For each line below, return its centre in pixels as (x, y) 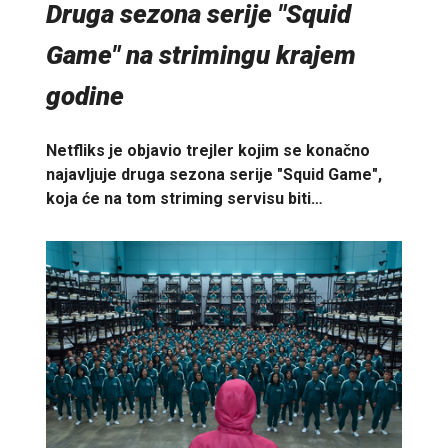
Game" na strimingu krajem (201, 55)
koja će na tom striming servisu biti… (184, 198)
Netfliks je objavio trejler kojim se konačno (208, 150)
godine (85, 96)
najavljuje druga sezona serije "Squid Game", (214, 174)
